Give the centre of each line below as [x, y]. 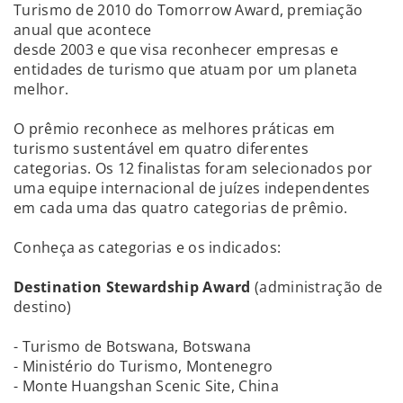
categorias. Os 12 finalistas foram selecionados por [193, 168]
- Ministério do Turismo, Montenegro [143, 366]
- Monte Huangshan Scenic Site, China [146, 386]
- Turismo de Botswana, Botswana [133, 346]
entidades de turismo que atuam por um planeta [186, 69]
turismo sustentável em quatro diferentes [161, 148]
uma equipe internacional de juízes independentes [192, 188]
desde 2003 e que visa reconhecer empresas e [176, 49]
